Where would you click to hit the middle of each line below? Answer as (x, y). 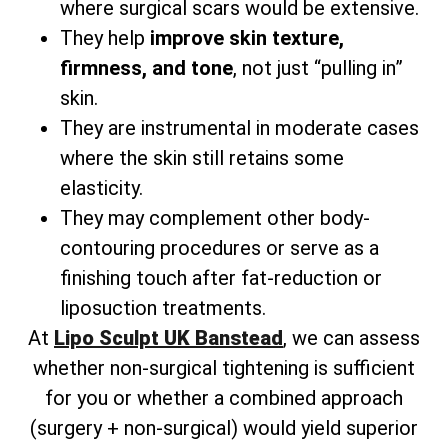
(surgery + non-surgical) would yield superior (224, 427)
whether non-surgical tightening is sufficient (224, 367)
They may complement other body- (215, 217)
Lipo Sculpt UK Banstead (168, 337)
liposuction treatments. (163, 307)
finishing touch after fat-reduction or (221, 277)
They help (105, 37)
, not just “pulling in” (318, 67)
